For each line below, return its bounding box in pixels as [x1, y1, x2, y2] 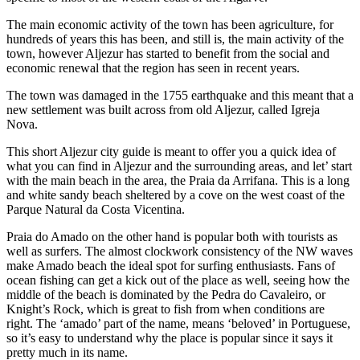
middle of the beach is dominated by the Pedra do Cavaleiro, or [6, 287, 325, 301]
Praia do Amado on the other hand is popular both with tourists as [6, 229, 337, 243]
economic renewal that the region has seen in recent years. [6, 60, 300, 75]
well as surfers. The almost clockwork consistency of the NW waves [6, 243, 353, 258]
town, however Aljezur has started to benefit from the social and [6, 46, 329, 60]
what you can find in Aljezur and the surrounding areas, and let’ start [6, 158, 352, 173]
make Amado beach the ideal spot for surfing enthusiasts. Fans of [6, 258, 335, 272]
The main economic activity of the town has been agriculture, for [6, 17, 333, 31]
